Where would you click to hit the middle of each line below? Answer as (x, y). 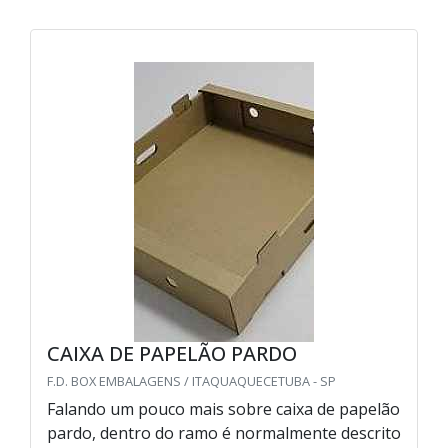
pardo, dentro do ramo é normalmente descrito (224, 433)
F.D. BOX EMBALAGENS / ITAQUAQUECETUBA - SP (191, 381)
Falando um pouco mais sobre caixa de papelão (223, 409)
